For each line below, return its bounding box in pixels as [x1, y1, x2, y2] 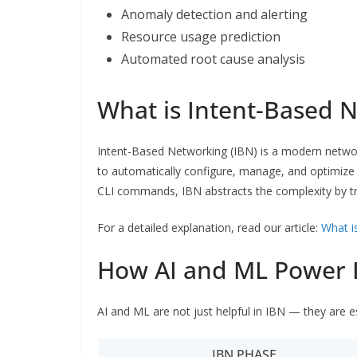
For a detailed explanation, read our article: [97, 219, 321, 235]
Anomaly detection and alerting [121, 5, 308, 23]
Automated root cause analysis [121, 49, 305, 68]
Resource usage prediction [121, 27, 280, 45]
